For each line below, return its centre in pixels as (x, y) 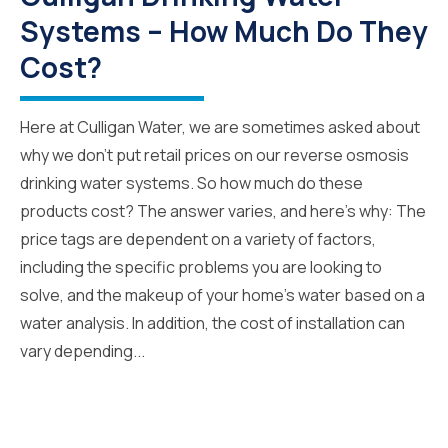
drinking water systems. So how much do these (191, 182)
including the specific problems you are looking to (201, 266)
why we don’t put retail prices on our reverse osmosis (214, 154)
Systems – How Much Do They (224, 30)
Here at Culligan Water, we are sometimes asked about (220, 126)
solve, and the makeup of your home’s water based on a (222, 294)
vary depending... (82, 350)
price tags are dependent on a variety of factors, (198, 238)
